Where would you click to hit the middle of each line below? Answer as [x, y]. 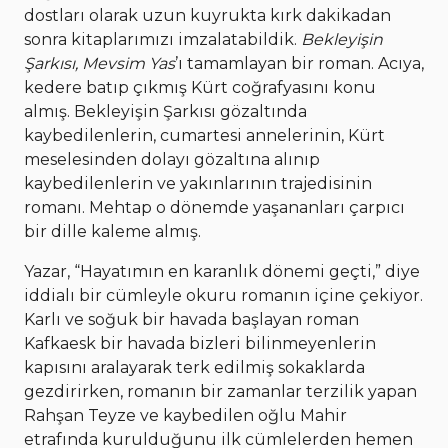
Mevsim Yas [128, 64]
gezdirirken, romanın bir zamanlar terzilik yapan [220, 392]
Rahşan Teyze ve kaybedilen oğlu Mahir [185, 416]
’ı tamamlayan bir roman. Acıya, [299, 64]
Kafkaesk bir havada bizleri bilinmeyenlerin [200, 344]
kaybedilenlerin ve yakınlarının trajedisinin [198, 184]
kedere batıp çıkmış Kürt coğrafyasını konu [200, 88]
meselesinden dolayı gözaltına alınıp [172, 160]
